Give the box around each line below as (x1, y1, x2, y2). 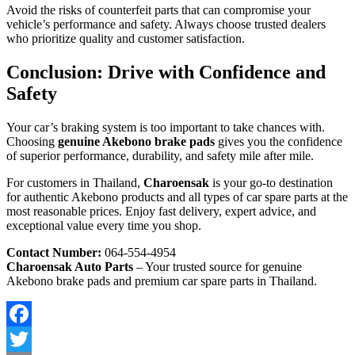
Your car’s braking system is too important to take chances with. (6, 120, 325, 134)
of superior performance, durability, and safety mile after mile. (6, 148, 314, 162)
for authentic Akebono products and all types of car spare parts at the (6, 189, 348, 204)
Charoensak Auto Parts (6, 259, 133, 273)
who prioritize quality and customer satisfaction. (6, 31, 245, 45)
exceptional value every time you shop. (6, 218, 201, 232)
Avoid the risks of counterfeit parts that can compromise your (6, 2, 311, 17)
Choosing (6, 134, 58, 148)
